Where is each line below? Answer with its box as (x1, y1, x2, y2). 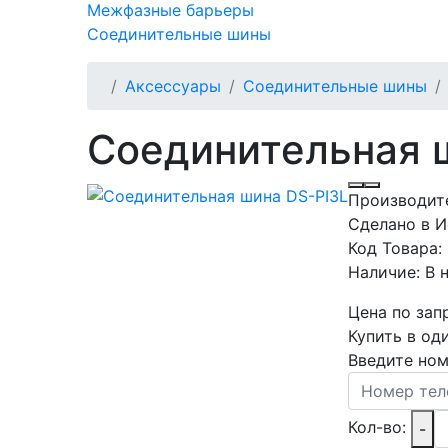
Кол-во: (348, 417, 406, 438)
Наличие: (348, 262, 425, 282)
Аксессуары (125, 76, 221, 96)
